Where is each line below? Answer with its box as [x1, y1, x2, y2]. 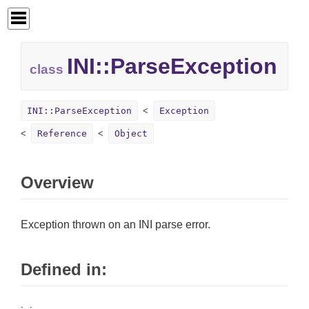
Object [114, 128, 148, 139]
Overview [21, 173, 94, 192]
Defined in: [21, 260, 107, 279]
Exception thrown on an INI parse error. [21, 219, 210, 231]
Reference [37, 128, 87, 139]
